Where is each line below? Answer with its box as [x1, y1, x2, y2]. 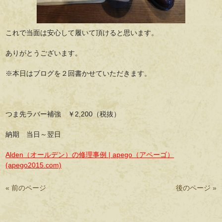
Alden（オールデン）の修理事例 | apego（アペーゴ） [5, 151, 174, 159]
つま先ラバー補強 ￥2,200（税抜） [5, 110, 121, 118]
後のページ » [175, 184, 217, 192]
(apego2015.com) [5, 161, 62, 169]
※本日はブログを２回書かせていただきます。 [5, 69, 152, 77]
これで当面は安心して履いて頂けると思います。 [5, 29, 159, 37]
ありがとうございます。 [5, 49, 82, 57]
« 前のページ [5, 184, 47, 192]
